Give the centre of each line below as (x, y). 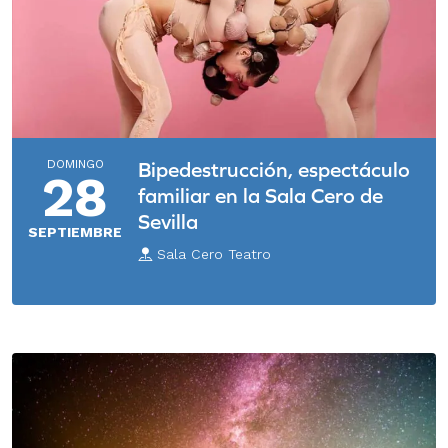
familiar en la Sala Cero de (260, 196)
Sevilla (168, 222)
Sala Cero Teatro (211, 254)
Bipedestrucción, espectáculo (274, 170)
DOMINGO (75, 164)
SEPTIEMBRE (75, 232)
